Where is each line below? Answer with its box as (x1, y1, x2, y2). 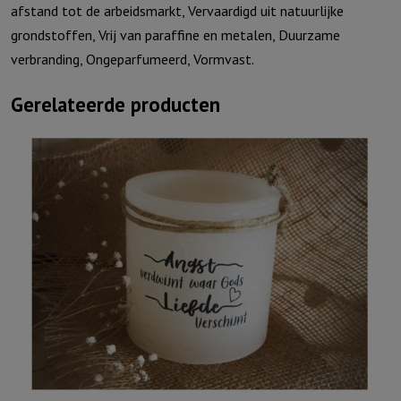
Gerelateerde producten (11, 91, 220, 118)
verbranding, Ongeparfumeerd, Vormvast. (11, 50, 254, 69)
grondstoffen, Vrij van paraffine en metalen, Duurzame (11, 26, 340, 45)
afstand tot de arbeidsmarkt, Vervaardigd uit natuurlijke (11, 2, 344, 21)
